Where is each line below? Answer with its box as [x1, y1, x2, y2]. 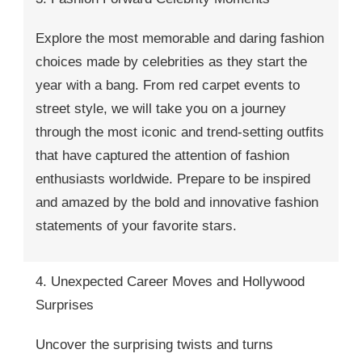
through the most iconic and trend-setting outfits [36, 124, 324, 140]
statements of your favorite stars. [36, 217, 237, 234]
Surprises [36, 297, 94, 313]
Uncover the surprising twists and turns [36, 336, 273, 352]
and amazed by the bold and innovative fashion [36, 194, 318, 210]
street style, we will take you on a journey [36, 100, 286, 116]
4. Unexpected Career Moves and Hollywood [36, 273, 305, 289]
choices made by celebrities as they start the [36, 53, 307, 69]
